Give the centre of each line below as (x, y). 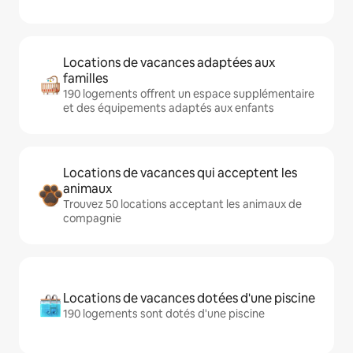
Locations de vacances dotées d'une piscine (189, 298)
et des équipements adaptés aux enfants (169, 108)
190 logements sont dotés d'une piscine (164, 314)
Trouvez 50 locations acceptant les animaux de (182, 204)
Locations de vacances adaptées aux (169, 63)
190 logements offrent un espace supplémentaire (189, 94)
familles (85, 78)
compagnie (92, 218)
